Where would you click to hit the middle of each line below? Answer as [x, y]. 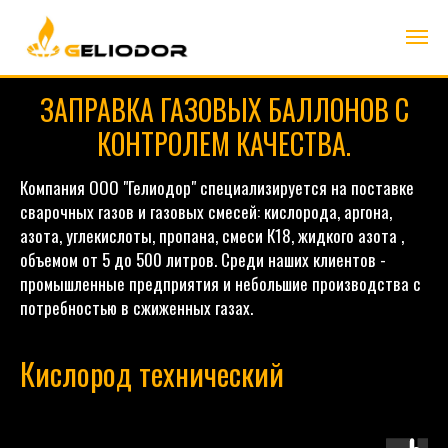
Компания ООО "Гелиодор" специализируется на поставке [217, 187]
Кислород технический [152, 373]
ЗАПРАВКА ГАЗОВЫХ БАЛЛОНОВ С [224, 109]
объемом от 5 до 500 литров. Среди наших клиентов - [203, 259]
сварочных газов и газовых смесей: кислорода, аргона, [206, 211]
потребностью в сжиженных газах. [136, 307]
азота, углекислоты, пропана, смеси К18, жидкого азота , [212, 235]
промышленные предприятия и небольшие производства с [220, 283]
